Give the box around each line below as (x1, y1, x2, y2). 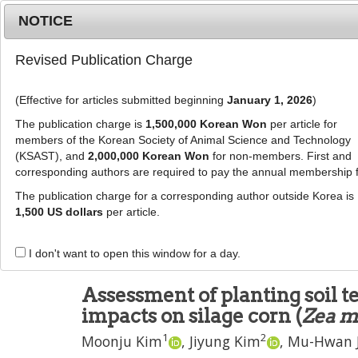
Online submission (201, 9, 293, 22)
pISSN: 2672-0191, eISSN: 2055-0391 (82, 211, 296, 229)
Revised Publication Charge (14, 52, 193, 69)
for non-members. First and (209, 149, 352, 163)
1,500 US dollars (14, 205, 103, 219)
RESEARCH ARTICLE (82, 252, 222, 273)
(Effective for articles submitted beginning (14, 93, 227, 107)
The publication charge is (14, 117, 145, 131)
